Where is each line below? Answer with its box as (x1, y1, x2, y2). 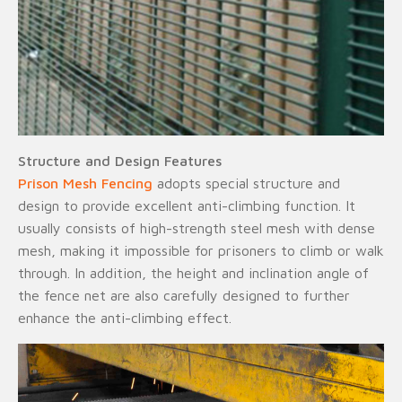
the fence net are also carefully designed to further (18, 287, 350, 303)
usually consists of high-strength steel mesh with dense (18, 220, 375, 236)
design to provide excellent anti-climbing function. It (18, 197, 355, 214)
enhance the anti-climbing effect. (18, 310, 232, 326)
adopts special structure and (153, 175, 340, 191)
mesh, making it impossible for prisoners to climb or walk (18, 242, 384, 258)
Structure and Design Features (18, 153, 222, 169)
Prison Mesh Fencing (18, 175, 153, 191)
